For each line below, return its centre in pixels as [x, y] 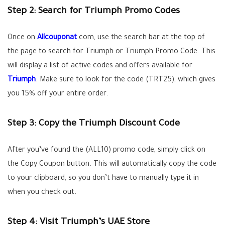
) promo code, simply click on [157, 151]
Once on [22, 38]
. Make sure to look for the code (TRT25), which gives [126, 80]
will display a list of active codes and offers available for [100, 66]
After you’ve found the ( [48, 151]
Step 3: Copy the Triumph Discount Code [94, 124]
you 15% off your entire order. [58, 94]
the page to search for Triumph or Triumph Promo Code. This [111, 52]
